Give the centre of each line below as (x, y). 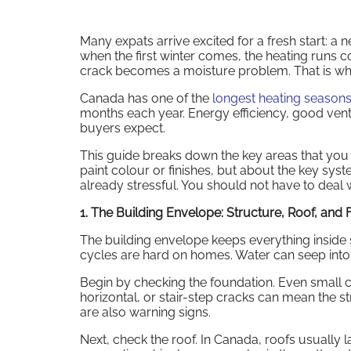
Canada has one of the (146, 98)
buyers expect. (123, 128)
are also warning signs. (145, 312)
